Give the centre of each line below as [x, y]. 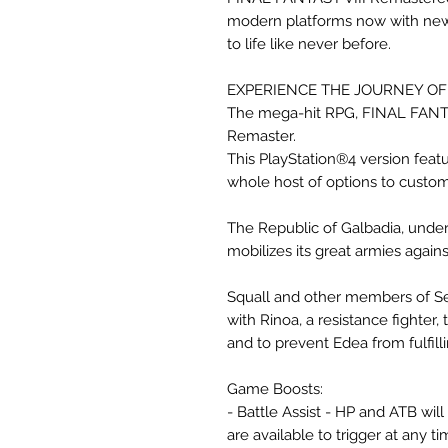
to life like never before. [309, 43]
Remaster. [261, 135]
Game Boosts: [275, 388]
